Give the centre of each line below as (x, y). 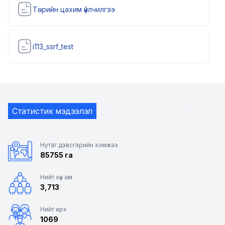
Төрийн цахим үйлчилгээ (74, 9)
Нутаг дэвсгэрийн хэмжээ (79, 145)
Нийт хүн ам (56, 177)
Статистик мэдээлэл (52, 111)
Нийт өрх (53, 209)
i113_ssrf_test (53, 46)
